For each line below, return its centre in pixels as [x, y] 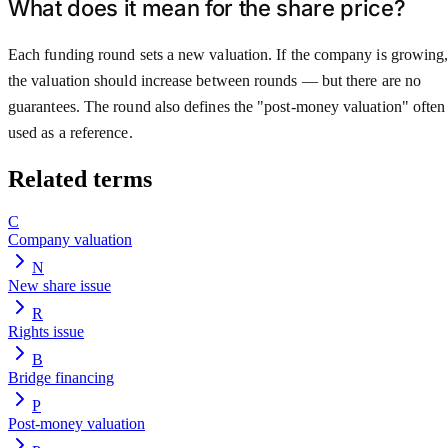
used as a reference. [70, 132]
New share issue [59, 285]
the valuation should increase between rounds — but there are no [215, 80]
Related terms [80, 178]
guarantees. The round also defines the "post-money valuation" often [227, 106]
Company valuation [70, 239]
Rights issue [46, 331]
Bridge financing [61, 377]
